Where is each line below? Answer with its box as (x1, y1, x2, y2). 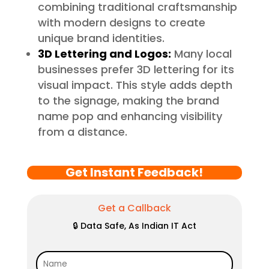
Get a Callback (97, 201, 171, 216)
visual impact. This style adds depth (37, 77, 232, 93)
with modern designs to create (37, 15, 205, 31)
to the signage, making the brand (37, 93, 219, 109)
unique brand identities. (37, 31, 165, 46)
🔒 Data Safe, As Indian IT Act (72, 220, 196, 232)
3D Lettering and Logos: (37, 46, 171, 62)
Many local (171, 46, 232, 62)
